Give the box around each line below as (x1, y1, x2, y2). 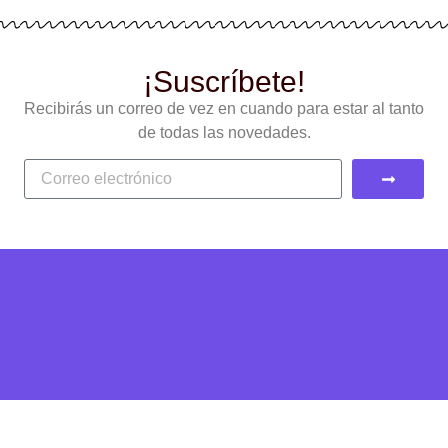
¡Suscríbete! (143, 64, 305, 98)
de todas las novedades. (137, 123, 311, 141)
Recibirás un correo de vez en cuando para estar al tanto (24, 99, 424, 117)
